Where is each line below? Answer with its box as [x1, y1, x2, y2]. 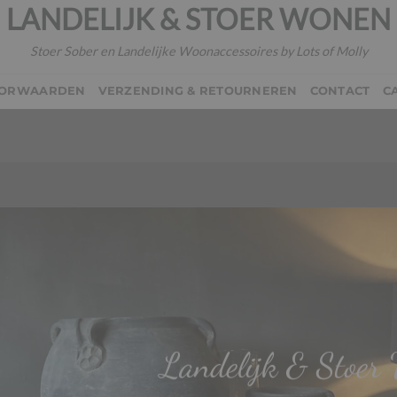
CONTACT [309, 84, 370, 97]
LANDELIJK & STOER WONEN [6, 2, 391, 37]
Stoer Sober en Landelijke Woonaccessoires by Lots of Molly [29, 43, 368, 58]
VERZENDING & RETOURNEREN [97, 84, 298, 97]
